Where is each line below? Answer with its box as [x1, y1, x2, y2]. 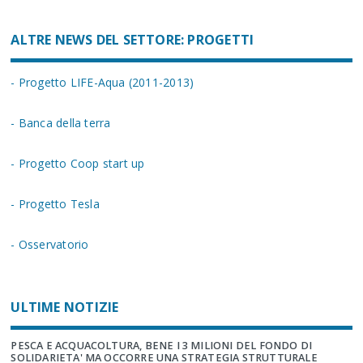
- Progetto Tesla [11, 196, 100, 212]
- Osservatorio [11, 237, 89, 253]
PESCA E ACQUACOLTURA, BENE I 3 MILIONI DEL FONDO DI [11, 339, 313, 353]
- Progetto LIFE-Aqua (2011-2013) [11, 75, 194, 91]
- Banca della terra [11, 115, 111, 131]
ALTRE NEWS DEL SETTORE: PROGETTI [11, 31, 254, 49]
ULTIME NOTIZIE [11, 298, 119, 317]
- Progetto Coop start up [11, 156, 145, 172]
